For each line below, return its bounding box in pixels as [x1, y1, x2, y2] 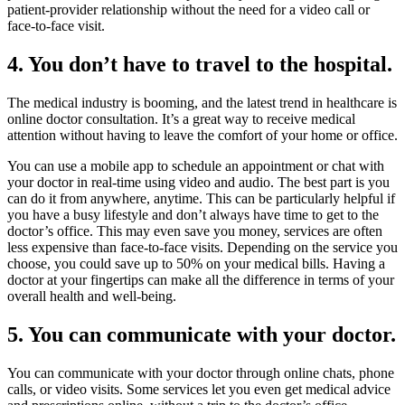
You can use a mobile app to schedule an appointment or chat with [7, 158, 384, 174]
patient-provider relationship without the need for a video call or [7, 2, 370, 18]
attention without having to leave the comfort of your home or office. [7, 127, 398, 144]
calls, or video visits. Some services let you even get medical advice [7, 381, 391, 397]
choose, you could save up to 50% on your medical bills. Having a [7, 256, 385, 272]
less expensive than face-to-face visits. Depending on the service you [7, 240, 398, 256]
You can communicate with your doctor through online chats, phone [7, 364, 394, 381]
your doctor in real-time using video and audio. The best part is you [7, 174, 390, 191]
